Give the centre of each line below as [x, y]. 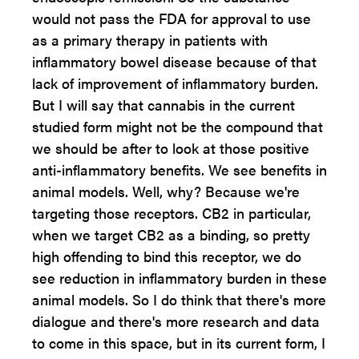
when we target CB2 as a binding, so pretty [171, 234]
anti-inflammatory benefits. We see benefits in [179, 169]
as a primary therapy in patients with [150, 40]
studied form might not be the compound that [177, 126]
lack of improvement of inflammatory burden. [175, 83]
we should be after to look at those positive [171, 148]
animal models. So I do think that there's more [179, 299]
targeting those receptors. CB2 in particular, [171, 213]
